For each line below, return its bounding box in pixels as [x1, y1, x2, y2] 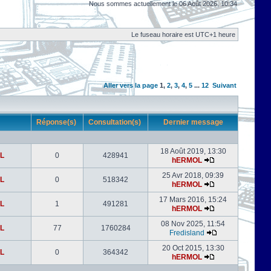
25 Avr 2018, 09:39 [162, 171, 224, 180]
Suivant [212, 82, 237, 89]
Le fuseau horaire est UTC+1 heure [131, 31, 235, 38]
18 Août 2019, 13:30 [160, 147, 226, 155]
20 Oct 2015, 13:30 [162, 244, 224, 252]
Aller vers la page [103, 82, 160, 89]
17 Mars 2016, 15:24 [159, 195, 227, 204]
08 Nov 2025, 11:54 [161, 220, 225, 228]
